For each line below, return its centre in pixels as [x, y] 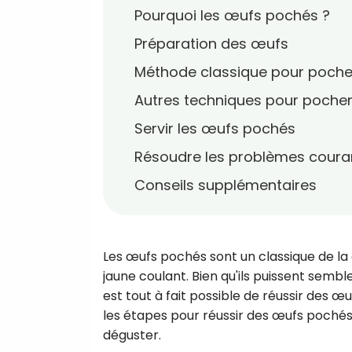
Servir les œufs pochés [215, 128]
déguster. [132, 335]
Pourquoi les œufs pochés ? [232, 15]
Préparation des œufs [211, 44]
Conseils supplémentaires [225, 185]
